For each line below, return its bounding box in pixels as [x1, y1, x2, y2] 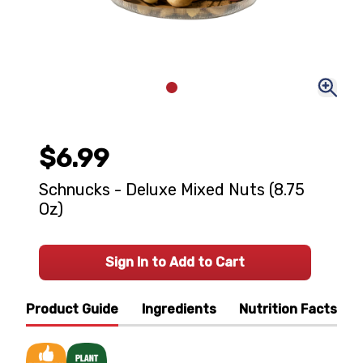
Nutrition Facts [239, 301, 337, 317]
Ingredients [141, 301, 216, 317]
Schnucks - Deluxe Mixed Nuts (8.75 [39, 180, 305, 199]
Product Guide [26, 301, 118, 317]
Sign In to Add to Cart [105, 254, 245, 270]
